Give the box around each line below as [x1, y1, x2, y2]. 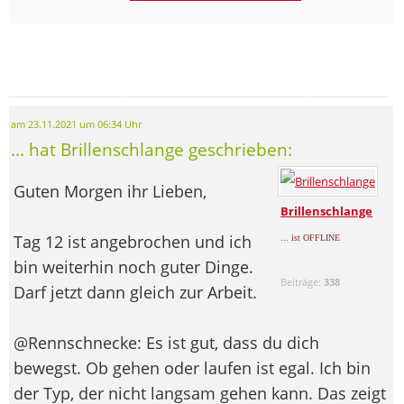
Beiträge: [280, 274, 325, 289]
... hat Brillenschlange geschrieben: [11, 137, 292, 161]
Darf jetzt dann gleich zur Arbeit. [14, 280, 257, 303]
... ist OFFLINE [280, 232, 341, 243]
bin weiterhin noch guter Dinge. [14, 255, 253, 278]
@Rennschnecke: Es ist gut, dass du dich [14, 331, 319, 353]
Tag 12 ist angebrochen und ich [14, 230, 252, 252]
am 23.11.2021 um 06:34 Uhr [11, 117, 142, 131]
